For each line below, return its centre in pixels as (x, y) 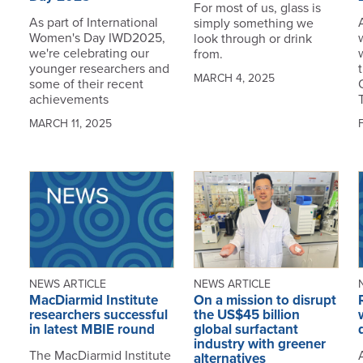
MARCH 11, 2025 (70, 123)
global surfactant (246, 330)
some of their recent (86, 84)
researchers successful (98, 315)
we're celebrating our (89, 53)
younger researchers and (99, 68)
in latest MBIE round (92, 330)
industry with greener (259, 344)
